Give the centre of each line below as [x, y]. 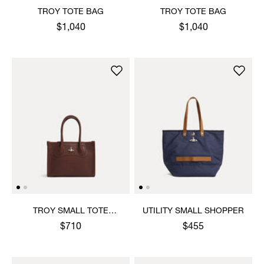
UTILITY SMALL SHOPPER [193, 211]
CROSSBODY [71, 223]
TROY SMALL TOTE [71, 211]
